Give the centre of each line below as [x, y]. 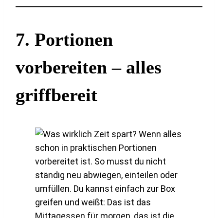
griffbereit [56, 95]
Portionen [74, 40]
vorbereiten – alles [89, 67]
